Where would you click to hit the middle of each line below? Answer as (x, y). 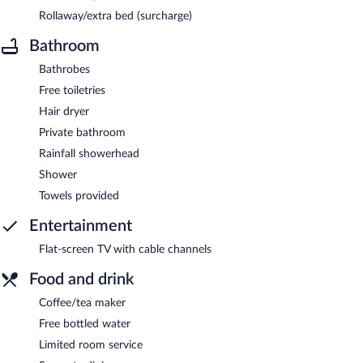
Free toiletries (72, 90)
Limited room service (91, 345)
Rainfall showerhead (89, 154)
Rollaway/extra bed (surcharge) (115, 16)
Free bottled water (85, 324)
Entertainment (81, 226)
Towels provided (79, 196)
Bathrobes (64, 69)
